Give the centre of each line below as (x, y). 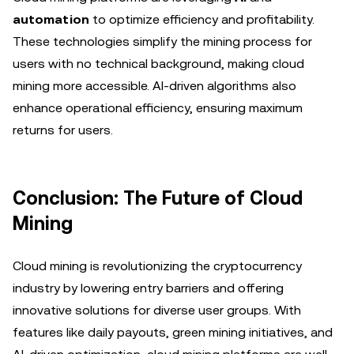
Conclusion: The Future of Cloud (158, 198)
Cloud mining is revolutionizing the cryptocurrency (157, 266)
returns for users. (63, 130)
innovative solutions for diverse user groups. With (157, 310)
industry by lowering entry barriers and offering (148, 288)
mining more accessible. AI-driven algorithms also (154, 86)
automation (51, 19)
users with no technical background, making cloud (158, 64)
